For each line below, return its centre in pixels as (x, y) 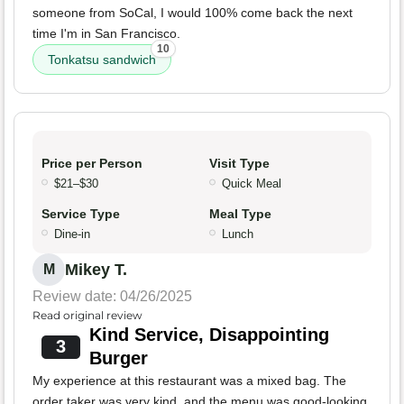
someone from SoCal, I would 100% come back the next (193, 13)
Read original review (87, 316)
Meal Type (240, 214)
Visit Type (239, 164)
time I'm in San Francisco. (106, 34)
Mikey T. (96, 270)
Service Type (81, 214)
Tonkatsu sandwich (102, 60)
